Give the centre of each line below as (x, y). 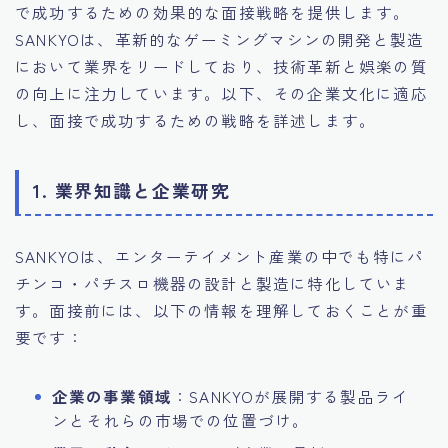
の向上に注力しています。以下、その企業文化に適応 (221, 92)
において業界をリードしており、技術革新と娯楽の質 (221, 65)
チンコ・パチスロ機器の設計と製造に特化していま (213, 283)
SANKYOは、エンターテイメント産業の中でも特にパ (220, 256)
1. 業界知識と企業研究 (131, 190)
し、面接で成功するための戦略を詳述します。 (196, 119)
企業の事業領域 (111, 396)
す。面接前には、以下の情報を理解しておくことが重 (221, 310)
